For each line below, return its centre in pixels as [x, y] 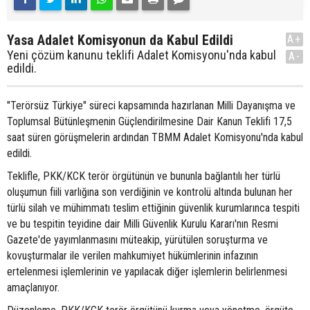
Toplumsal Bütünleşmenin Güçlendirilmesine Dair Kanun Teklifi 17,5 [149, 122]
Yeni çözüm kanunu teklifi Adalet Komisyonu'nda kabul [142, 55]
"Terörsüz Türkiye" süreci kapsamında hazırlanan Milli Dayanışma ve [151, 106]
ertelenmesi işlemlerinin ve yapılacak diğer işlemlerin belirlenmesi [147, 272]
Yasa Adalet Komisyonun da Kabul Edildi [120, 40]
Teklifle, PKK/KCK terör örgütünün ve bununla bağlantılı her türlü [144, 176]
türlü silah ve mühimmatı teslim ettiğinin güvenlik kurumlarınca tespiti [153, 208]
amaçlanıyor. [33, 288]
